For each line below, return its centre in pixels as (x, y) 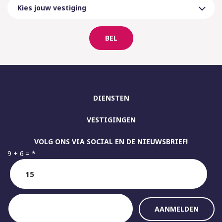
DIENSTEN (111, 98)
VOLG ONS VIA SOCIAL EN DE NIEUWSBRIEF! (111, 142)
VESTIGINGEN (111, 120)
